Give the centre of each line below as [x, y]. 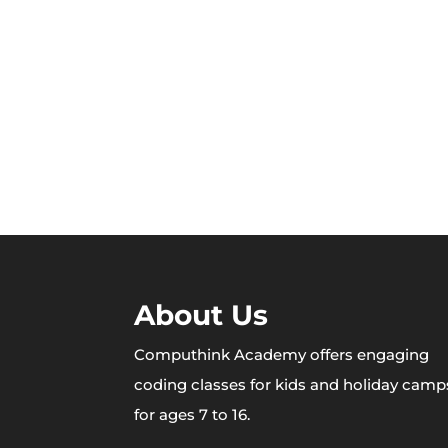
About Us [201, 314]
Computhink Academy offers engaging [282, 354]
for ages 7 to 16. [192, 414]
